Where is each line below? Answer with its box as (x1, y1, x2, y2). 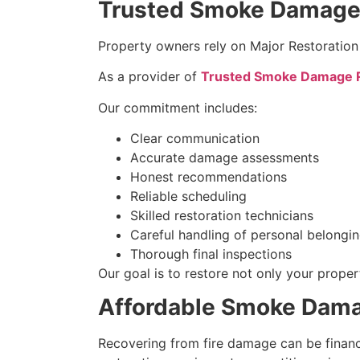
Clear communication (130, 129, 260, 146)
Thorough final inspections (130, 245, 292, 262)
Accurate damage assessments (130, 149, 319, 166)
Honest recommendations (130, 168, 287, 185)
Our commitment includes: (98, 99, 257, 116)
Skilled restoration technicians (130, 207, 313, 223)
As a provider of (98, 68, 197, 85)
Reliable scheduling (130, 187, 247, 204)
